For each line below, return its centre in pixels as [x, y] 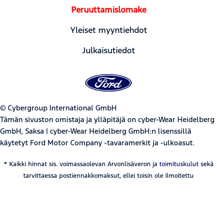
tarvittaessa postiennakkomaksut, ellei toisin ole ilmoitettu [108, 176]
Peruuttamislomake [108, 9]
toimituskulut [179, 164]
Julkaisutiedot [108, 50]
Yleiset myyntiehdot [108, 30]
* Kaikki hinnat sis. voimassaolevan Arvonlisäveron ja [81, 164]
